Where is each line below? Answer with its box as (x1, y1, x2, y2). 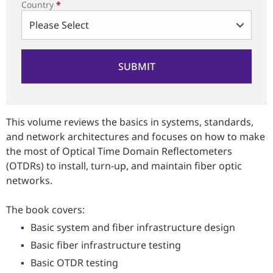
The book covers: (6, 203, 85, 216)
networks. (6, 174, 52, 187)
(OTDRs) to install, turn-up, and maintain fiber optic (6, 159, 242, 172)
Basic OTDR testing (30, 256, 118, 269)
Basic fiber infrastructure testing (30, 238, 181, 252)
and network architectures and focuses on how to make (6, 130, 265, 143)
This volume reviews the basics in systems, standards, (6, 115, 253, 129)
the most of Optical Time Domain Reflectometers (6, 144, 232, 158)
